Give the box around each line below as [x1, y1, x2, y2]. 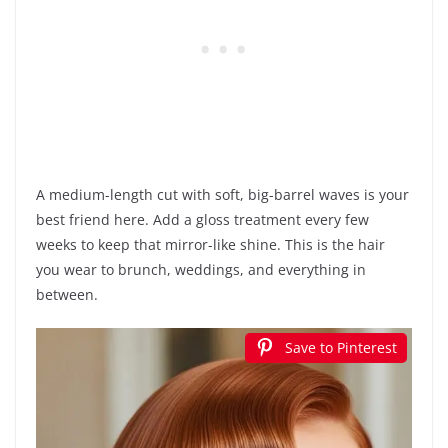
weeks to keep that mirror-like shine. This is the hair [36, 235, 385, 255]
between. [36, 285, 98, 305]
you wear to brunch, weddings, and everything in [36, 260, 366, 280]
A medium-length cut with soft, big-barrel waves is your [36, 185, 409, 205]
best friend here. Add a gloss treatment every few [36, 210, 369, 230]
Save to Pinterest [285, 338, 397, 358]
